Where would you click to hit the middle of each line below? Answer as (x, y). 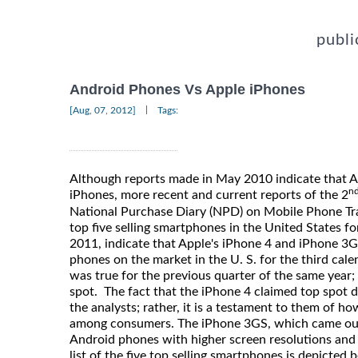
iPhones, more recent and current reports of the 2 (209, 195)
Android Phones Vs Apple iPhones (187, 90)
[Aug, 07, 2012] (103, 110)
